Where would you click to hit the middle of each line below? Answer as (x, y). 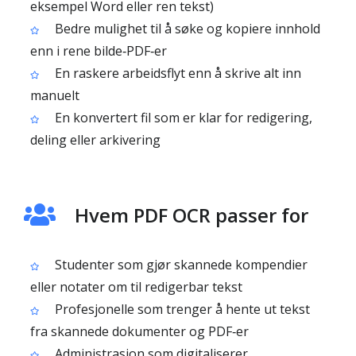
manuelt (55, 95)
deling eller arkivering (95, 140)
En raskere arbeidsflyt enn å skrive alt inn (176, 73)
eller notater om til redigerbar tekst (136, 287)
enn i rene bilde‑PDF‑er (99, 51)
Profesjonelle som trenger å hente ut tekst (181, 309)
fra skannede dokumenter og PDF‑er (139, 331)
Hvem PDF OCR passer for (192, 215)
